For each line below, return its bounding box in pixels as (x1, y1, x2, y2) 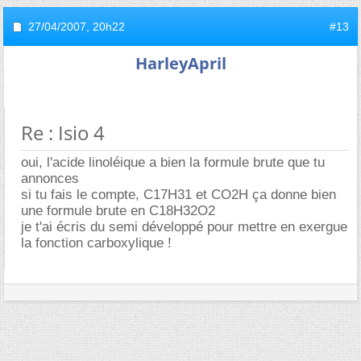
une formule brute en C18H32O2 (21, 203, 215, 219)
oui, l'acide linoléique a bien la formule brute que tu (21, 155, 325, 171)
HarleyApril (135, 52, 226, 75)
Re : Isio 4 (21, 119, 105, 147)
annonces (21, 171, 79, 187)
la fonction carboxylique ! (21, 235, 172, 251)
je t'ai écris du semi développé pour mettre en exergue (21, 219, 347, 235)
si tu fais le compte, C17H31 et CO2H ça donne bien (21, 187, 336, 203)
